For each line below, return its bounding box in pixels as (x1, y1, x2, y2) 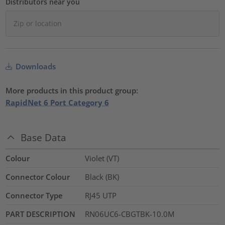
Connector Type (6, 190, 63, 201)
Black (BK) (84, 172, 119, 182)
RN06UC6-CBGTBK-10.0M (84, 209, 174, 219)
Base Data (21, 131, 67, 144)
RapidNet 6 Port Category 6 (6, 97, 109, 107)
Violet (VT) (84, 153, 119, 164)
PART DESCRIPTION (6, 209, 76, 219)
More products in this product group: (6, 85, 139, 95)
